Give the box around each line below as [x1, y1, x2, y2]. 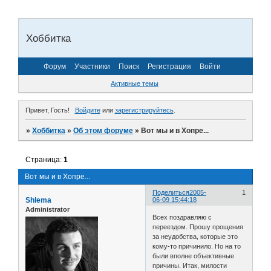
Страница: [25, 155, 64, 164]
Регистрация [148, 62, 191, 71]
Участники [74, 62, 110, 71]
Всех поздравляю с [152, 214, 212, 221]
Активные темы [110, 80, 158, 88]
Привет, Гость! [25, 106, 70, 114]
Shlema [25, 195, 51, 204]
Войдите [74, 106, 100, 114]
